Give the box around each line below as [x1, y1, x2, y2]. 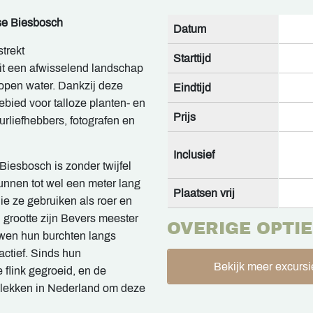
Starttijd [173, 52, 211, 65]
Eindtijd [173, 82, 211, 94]
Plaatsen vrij [173, 187, 235, 200]
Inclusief [173, 149, 214, 161]
